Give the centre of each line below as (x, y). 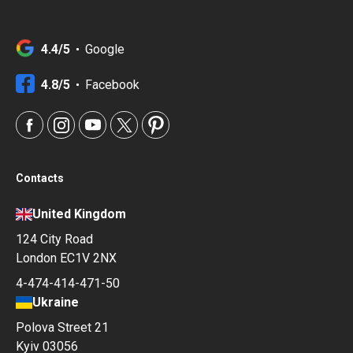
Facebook (112, 84)
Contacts (40, 178)
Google (105, 49)
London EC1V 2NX (66, 258)
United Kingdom (80, 214)
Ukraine (56, 302)
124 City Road (54, 239)
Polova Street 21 (62, 327)
